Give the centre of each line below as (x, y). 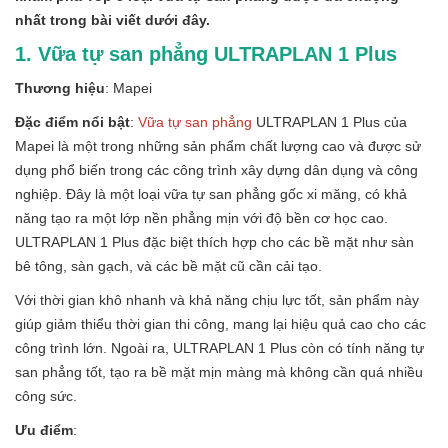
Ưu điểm (44, 429)
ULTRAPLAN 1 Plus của (329, 121)
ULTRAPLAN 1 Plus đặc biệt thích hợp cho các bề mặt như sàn (214, 241)
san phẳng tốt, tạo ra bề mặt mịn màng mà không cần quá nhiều (219, 371)
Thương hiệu (60, 87)
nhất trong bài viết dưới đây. (112, 19)
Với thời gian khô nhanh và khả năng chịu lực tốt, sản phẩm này (217, 299)
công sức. (46, 395)
